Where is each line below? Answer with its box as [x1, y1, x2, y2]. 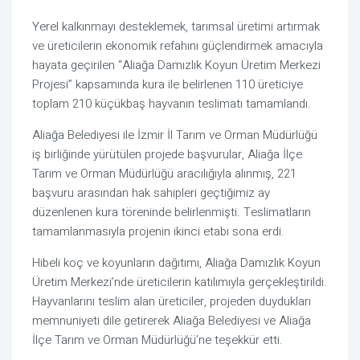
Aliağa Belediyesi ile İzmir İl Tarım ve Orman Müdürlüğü [32, 126, 317, 145]
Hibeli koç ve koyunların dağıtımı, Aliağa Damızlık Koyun [32, 254, 321, 272]
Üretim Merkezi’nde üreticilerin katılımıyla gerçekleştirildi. [32, 273, 327, 292]
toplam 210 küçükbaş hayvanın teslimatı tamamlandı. [32, 95, 311, 113]
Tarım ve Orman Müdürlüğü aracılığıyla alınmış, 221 [32, 165, 297, 183]
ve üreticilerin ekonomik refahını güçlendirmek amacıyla [32, 37, 323, 55]
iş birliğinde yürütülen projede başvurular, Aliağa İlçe [32, 145, 302, 164]
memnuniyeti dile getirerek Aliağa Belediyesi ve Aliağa [32, 312, 311, 330]
